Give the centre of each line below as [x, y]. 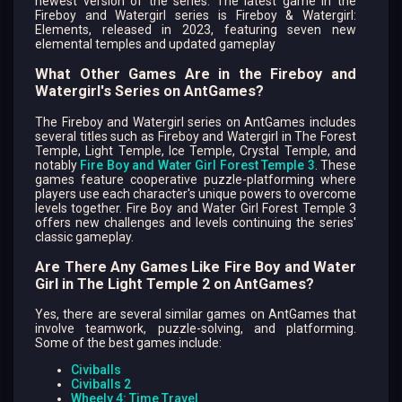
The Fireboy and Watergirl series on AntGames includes [196, 122]
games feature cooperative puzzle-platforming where [196, 179]
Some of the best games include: [128, 343]
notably [58, 165]
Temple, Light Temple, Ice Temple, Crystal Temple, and [196, 150]
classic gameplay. [84, 236]
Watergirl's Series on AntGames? [149, 92]
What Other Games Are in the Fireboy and [196, 74]
